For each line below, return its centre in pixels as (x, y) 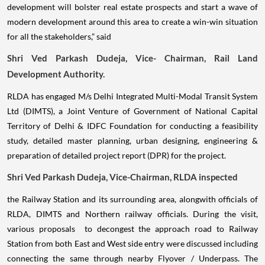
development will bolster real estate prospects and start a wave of (132, 7)
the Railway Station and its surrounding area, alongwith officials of (132, 199)
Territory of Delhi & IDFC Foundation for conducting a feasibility (132, 126)
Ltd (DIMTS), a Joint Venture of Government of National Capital (132, 111)
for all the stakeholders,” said (59, 37)
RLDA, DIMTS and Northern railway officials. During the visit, (132, 214)
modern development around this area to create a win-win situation (132, 22)
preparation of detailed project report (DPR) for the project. (117, 156)
